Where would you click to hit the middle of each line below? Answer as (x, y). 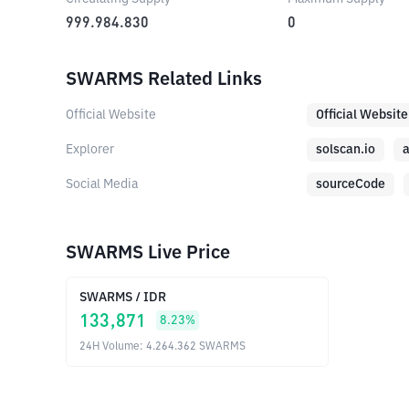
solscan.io (346, 150)
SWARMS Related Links (164, 79)
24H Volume (110, 347)
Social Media (102, 184)
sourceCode (351, 184)
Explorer (90, 150)
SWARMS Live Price (148, 253)
